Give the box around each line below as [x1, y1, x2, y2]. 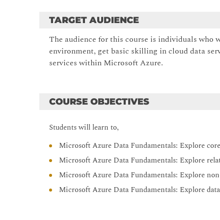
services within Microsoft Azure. [49, 57, 164, 69]
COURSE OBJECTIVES [49, 96, 150, 108]
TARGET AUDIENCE [49, 15, 139, 26]
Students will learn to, [49, 122, 119, 134]
